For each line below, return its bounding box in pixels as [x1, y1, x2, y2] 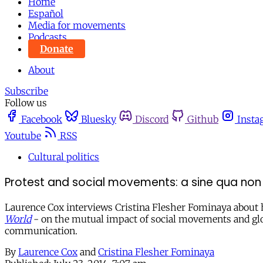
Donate [40, 43, 73, 55]
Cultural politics [28, 151, 99, 163]
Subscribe [5, 85, 48, 97]
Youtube [5, 130, 41, 141]
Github [187, 113, 218, 125]
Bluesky [81, 113, 116, 125]
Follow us [5, 97, 47, 109]
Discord [135, 113, 168, 125]
